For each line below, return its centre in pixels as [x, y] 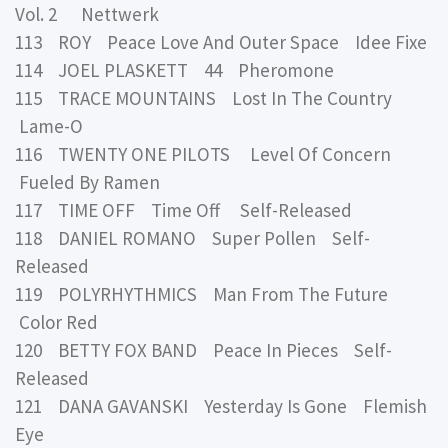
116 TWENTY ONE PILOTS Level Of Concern [209, 154]
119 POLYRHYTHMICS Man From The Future [207, 294]
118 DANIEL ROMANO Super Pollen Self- [192, 238]
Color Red [56, 322]
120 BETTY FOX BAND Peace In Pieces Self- [203, 350]
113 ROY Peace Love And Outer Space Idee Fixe [221, 42]
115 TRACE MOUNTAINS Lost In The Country [207, 98]
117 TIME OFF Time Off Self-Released [183, 210]
